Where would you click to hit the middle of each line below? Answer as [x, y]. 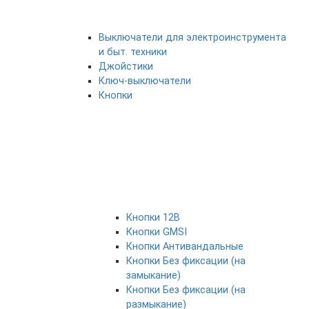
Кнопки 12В [153, 218]
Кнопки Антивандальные [185, 247]
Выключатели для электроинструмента [192, 38]
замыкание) [153, 276]
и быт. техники [133, 52]
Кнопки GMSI [157, 232]
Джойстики [126, 67]
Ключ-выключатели [145, 81]
